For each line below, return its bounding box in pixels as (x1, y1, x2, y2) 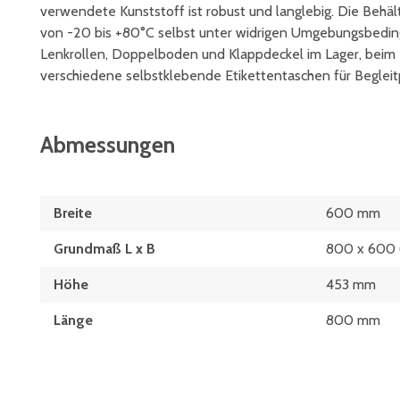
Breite (54, 204, 92, 222)
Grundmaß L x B (54, 240, 155, 258)
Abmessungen (40, 131, 175, 159)
